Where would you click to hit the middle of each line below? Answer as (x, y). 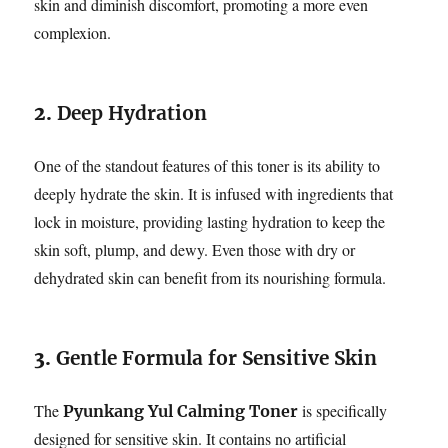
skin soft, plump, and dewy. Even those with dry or (195, 249)
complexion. (73, 32)
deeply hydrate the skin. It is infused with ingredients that (214, 193)
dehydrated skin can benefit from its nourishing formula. (210, 277)
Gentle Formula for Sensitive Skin (217, 357)
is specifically (343, 410)
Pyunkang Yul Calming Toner (181, 410)
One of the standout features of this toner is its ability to (207, 165)
